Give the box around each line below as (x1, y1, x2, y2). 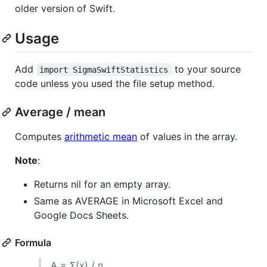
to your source (171, 63, 244, 75)
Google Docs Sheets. (34, 209, 129, 221)
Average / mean (15, 104, 105, 119)
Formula (15, 236, 51, 249)
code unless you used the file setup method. (15, 77, 215, 89)
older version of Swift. (15, 2, 115, 14)
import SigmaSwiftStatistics (39, 64, 169, 74)
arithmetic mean (64, 130, 137, 142)
